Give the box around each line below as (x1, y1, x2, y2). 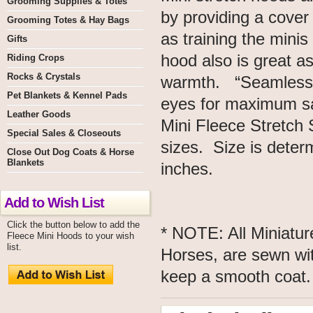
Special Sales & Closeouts (7, 128, 121, 138)
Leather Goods (7, 109, 71, 119)
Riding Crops (7, 52, 64, 63)
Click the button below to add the (7, 219, 140, 230)
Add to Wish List (4, 194, 104, 210)
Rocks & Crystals (7, 71, 80, 82)
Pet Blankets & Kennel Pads (7, 90, 127, 101)
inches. (161, 159, 213, 178)
